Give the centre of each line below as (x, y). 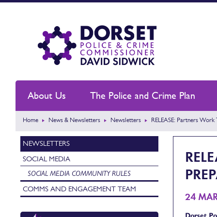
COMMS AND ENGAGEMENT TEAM (79, 189)
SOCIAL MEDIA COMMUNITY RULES (79, 173)
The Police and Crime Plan (143, 95)
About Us (47, 95)
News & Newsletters (74, 120)
